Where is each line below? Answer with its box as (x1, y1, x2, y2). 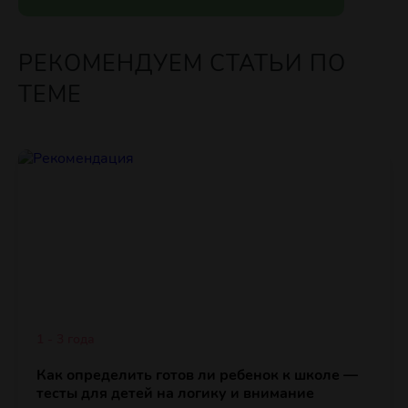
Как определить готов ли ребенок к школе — (36, 365, 358, 386)
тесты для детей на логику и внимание (36, 383, 314, 404)
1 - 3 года (36, 331, 95, 349)
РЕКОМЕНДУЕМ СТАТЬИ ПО (18, 47, 347, 80)
